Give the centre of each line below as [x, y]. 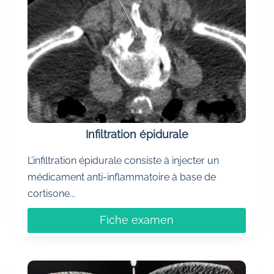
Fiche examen [137, 220]
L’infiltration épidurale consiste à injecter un [124, 160]
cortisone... [52, 193]
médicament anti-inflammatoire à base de [122, 177]
